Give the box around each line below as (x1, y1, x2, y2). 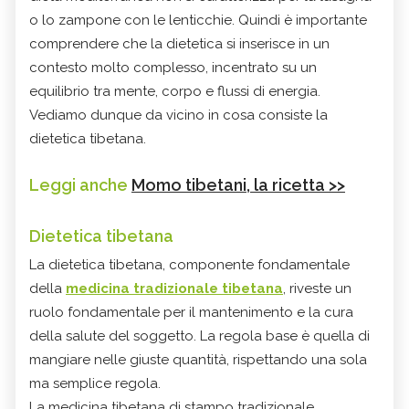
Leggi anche (29, 174, 131, 194)
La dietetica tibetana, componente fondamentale (29, 256, 350, 273)
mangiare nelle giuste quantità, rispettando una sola (29, 351, 367, 368)
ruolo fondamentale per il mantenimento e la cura (29, 303, 353, 320)
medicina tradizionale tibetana (66, 279, 283, 297)
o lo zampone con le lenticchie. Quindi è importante (29, 11, 367, 28)
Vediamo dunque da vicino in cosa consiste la (29, 106, 328, 123)
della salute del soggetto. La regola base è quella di (29, 327, 370, 344)
